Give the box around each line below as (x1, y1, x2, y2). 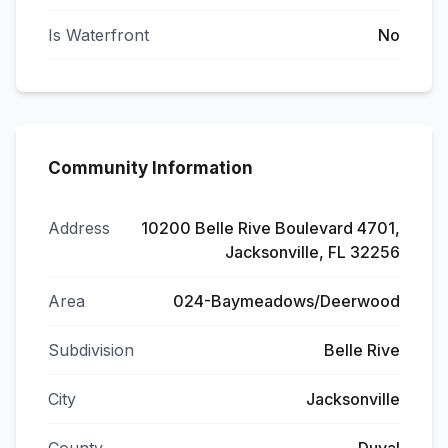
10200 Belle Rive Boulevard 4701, (141, 218, 400, 238)
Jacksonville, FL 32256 (225, 242, 400, 262)
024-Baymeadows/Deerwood (173, 291, 400, 311)
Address (48, 218, 110, 238)
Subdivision (48, 340, 134, 360)
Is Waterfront (48, 25, 149, 45)
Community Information (48, 158, 253, 178)
